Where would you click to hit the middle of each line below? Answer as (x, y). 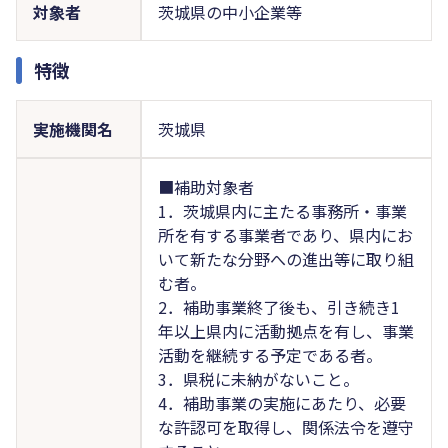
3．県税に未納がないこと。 (258, 378)
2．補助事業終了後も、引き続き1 (278, 306)
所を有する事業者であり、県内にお (285, 234)
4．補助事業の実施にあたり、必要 (281, 402)
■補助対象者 (205, 186)
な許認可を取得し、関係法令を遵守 (285, 426)
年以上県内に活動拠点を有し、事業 (285, 330)
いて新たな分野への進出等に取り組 (285, 258)
